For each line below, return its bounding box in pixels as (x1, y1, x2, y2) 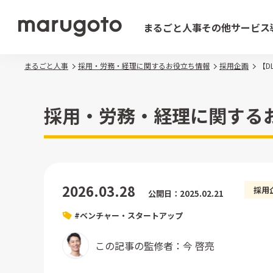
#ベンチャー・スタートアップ (74, 210, 183, 221)
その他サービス (202, 19, 270, 35)
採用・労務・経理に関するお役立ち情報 (78, 60, 210, 71)
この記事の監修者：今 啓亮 (95, 238, 214, 253)
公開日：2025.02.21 (148, 188, 224, 199)
